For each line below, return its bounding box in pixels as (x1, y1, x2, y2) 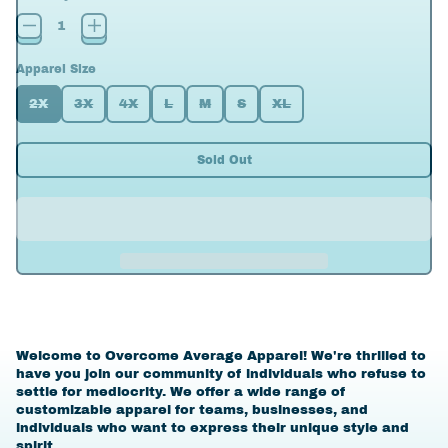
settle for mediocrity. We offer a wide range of (16, 385, 347, 399)
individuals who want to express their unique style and (16, 421, 410, 435)
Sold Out (196, 153, 252, 166)
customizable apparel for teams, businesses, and (16, 403, 369, 417)
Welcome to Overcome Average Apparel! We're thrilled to (16, 349, 427, 363)
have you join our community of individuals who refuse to (16, 367, 427, 381)
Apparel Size (16, 62, 97, 75)
